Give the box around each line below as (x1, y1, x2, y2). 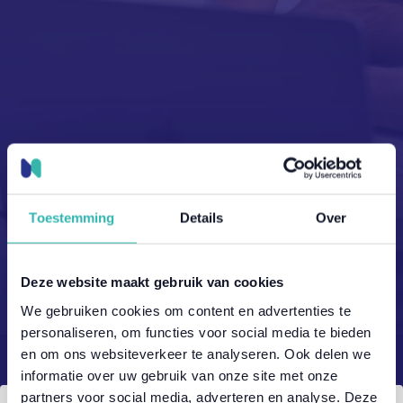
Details (179, 210, 224, 226)
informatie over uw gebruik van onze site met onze (21, 367, 338, 382)
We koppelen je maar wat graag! (83, 293, 293, 309)
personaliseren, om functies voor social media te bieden (21, 324, 372, 339)
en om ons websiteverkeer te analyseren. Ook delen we (21, 345, 371, 361)
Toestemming (29, 210, 115, 226)
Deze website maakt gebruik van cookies (21, 273, 284, 290)
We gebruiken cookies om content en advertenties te (21, 302, 351, 318)
